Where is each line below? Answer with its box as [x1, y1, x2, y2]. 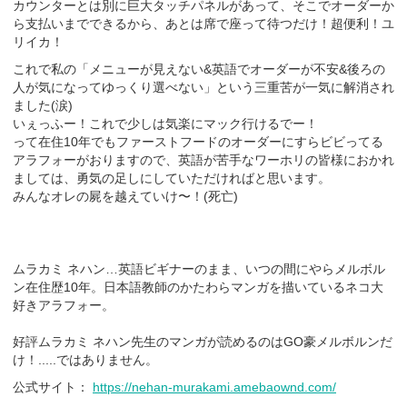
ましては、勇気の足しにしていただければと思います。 [13, 170, 331, 185]
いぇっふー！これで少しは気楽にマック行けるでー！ [13, 115, 318, 131]
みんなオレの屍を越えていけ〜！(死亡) [13, 188, 238, 203]
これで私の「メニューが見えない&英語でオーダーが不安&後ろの [13, 61, 385, 76]
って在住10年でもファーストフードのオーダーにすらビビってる [13, 134, 383, 149]
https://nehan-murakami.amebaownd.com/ [93, 379, 336, 394]
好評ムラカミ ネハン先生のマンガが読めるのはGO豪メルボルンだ [13, 333, 392, 349]
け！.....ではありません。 [13, 352, 158, 367]
